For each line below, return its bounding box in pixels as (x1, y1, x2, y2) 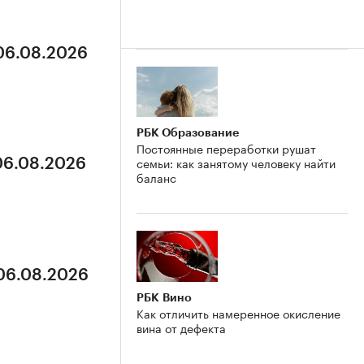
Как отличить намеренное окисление (136, 304, 340, 323)
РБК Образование (136, 127, 239, 139)
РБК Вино (136, 292, 192, 304)
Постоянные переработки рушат (136, 139, 316, 158)
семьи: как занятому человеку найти (136, 154, 336, 172)
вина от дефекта (136, 318, 226, 337)
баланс (136, 168, 176, 187)
